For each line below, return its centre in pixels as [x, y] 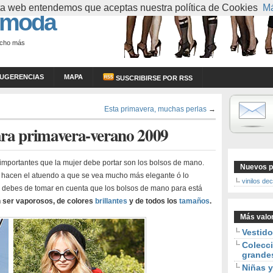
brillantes [111, 201]
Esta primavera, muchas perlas [155, 109]
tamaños [194, 201]
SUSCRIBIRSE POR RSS [153, 78]
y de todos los [153, 201]
